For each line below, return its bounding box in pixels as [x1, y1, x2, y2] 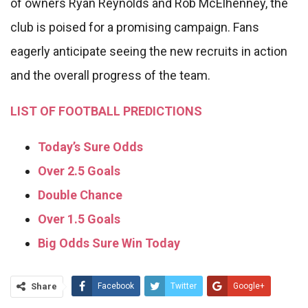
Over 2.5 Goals [38, 164, 120, 179]
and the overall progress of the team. [10, 68, 210, 83]
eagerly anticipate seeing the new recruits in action [10, 44, 287, 59]
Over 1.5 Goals [38, 212, 120, 227]
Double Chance [38, 188, 122, 203]
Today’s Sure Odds [38, 140, 143, 155]
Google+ [233, 281, 265, 291]
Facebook [98, 281, 134, 291]
